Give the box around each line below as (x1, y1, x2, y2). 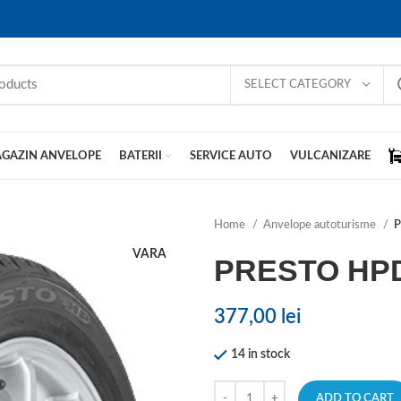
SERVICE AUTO (190, 149, 272, 162)
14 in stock (231, 348, 290, 361)
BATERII (119, 149, 162, 162)
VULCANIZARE (290, 149, 371, 162)
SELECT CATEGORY (244, 78, 351, 90)
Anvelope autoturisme (263, 218, 379, 231)
